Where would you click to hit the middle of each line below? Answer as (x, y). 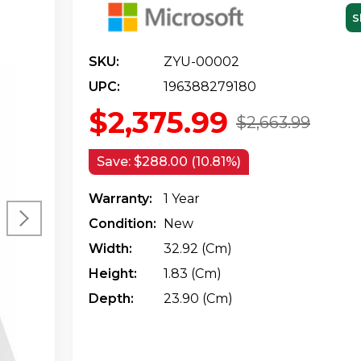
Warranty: (120, 198)
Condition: (122, 223)
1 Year (182, 198)
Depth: (111, 298)
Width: (110, 248)
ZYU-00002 (201, 61)
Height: (113, 273)
